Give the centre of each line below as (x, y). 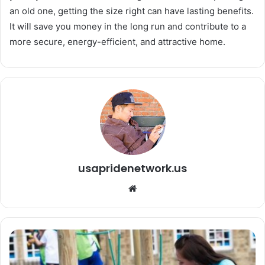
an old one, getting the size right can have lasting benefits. (132, 11)
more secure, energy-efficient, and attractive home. (117, 42)
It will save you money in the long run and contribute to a (128, 27)
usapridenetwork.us (132, 169)
